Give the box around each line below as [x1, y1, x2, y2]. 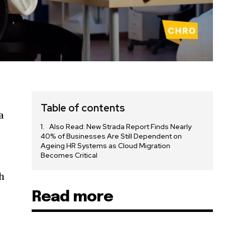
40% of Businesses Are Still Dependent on [41, 132, 182, 141]
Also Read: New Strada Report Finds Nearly [49, 122, 192, 132]
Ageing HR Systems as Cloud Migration [41, 141, 171, 151]
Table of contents [41, 101, 126, 115]
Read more [32, 189, 114, 205]
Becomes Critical [41, 151, 98, 160]
